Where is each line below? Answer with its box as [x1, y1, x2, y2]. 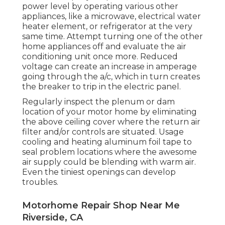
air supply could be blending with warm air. [22, 157, 196, 167]
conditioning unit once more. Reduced [22, 52, 178, 62]
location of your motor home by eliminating [22, 107, 197, 117]
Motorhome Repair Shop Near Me [22, 200, 180, 211]
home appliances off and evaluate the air [22, 42, 186, 52]
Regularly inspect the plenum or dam [22, 97, 175, 107]
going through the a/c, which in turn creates [22, 72, 200, 82]
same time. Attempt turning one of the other [22, 32, 203, 42]
